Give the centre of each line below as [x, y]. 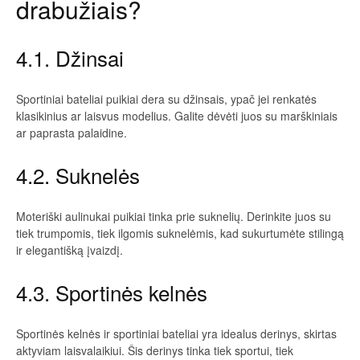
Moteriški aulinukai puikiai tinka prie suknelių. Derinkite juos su [174, 217]
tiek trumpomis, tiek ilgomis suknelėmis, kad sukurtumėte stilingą [180, 233]
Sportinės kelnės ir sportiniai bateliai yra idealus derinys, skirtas [176, 334]
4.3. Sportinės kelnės [112, 292]
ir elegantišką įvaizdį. [70, 250]
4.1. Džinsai [70, 58]
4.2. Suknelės [78, 175]
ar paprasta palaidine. [72, 133]
